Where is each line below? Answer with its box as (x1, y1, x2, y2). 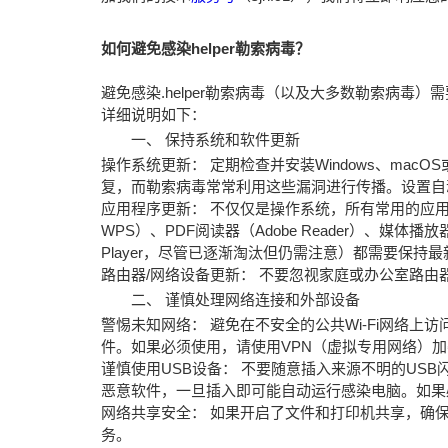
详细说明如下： (100, 106, 206, 123)
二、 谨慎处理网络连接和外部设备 (130, 291, 360, 308)
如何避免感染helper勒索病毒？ (100, 40, 310, 57)
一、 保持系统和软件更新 (130, 131, 300, 148)
